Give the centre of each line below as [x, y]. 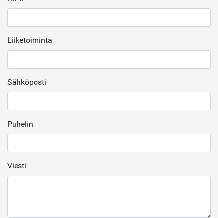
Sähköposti [27, 82]
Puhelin [20, 124]
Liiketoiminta [30, 40]
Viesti [17, 165]
